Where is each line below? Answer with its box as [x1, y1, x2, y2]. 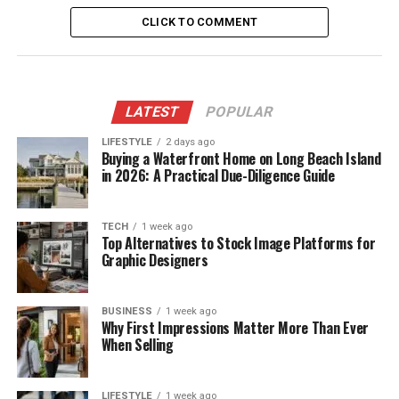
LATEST [124, 103, 183, 121]
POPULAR [204, 103, 276, 121]
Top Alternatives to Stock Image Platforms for [101, 232, 376, 255]
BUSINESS [101, 305, 152, 318]
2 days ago [165, 136, 215, 149]
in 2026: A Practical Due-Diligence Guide [101, 165, 335, 187]
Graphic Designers [101, 249, 208, 272]
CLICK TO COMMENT [141, 15, 258, 29]
